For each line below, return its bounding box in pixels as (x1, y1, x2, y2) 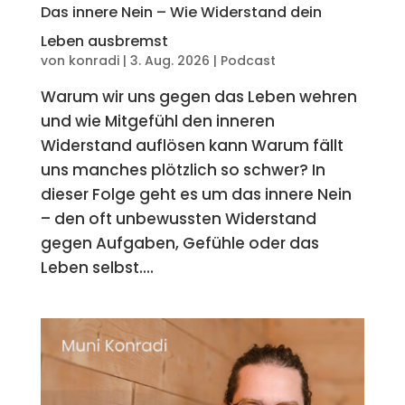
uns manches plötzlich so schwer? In (40, 159, 325, 182)
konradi (68, 52, 119, 71)
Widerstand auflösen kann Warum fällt (40, 135, 344, 157)
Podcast (220, 52, 276, 71)
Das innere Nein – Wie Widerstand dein (40, 2, 322, 24)
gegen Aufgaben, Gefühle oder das (40, 232, 319, 255)
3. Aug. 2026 (129, 52, 210, 71)
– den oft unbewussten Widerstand (40, 208, 316, 231)
